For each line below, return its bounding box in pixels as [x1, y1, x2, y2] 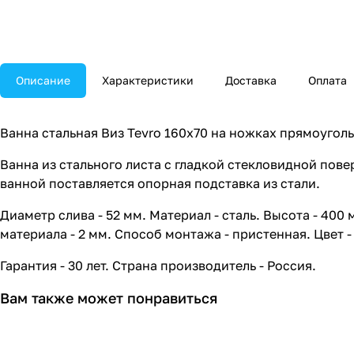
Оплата [308, 73, 347, 88]
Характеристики [102, 73, 194, 88]
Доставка [225, 73, 277, 88]
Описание [16, 73, 70, 88]
